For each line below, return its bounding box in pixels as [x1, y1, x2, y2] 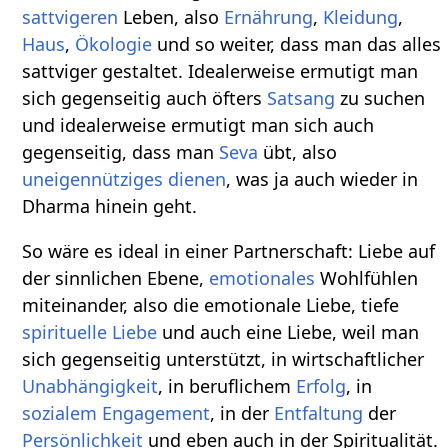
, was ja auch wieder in [226, 166, 419, 191]
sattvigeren [22, 4, 119, 29]
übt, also [258, 139, 338, 164]
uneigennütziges [22, 166, 164, 191]
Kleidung [323, 4, 399, 29]
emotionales [209, 265, 316, 290]
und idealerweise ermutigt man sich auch [22, 112, 375, 137]
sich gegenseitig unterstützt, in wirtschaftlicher [22, 346, 425, 371]
